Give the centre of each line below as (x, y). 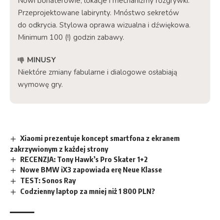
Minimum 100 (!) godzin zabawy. (71, 37)
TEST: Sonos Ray (48, 180)
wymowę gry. (40, 84)
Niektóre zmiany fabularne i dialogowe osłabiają (97, 72)
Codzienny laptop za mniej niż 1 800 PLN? (88, 191)
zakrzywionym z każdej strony (59, 149)
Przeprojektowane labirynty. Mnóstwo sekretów (98, 13)
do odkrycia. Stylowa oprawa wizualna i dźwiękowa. (104, 25)
